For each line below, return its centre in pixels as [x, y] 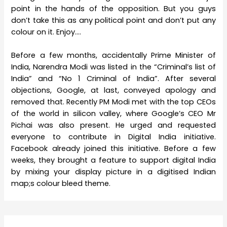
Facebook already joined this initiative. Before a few [113, 148]
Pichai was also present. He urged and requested [113, 125]
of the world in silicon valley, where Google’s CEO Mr [113, 113]
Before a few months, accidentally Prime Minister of [113, 55]
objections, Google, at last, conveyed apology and [113, 90]
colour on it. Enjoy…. [46, 32]
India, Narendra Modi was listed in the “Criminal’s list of [113, 67]
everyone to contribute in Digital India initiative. [113, 137]
